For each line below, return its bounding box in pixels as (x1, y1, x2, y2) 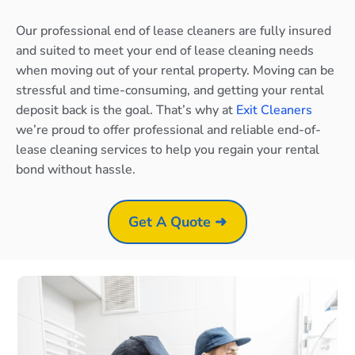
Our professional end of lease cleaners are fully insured (16, 21, 331, 40)
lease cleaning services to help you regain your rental (16, 140, 319, 158)
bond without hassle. (16, 160, 136, 178)
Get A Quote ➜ (128, 212, 227, 232)
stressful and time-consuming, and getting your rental (16, 81, 324, 99)
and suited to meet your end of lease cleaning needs (16, 41, 314, 59)
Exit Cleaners (236, 101, 312, 119)
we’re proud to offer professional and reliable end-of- (16, 120, 321, 139)
